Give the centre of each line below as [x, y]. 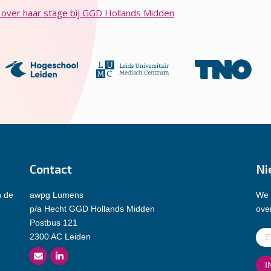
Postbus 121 [54, 222]
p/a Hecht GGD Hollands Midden [93, 208]
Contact [51, 168]
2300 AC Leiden [60, 236]
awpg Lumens [57, 194]
